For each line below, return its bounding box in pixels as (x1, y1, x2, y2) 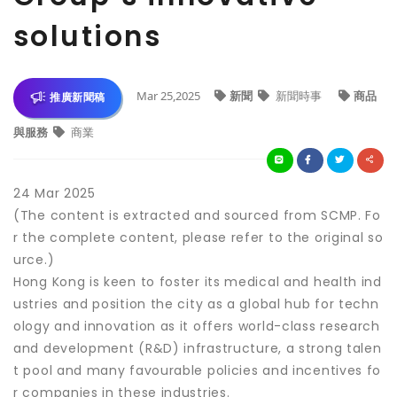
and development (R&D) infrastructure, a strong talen (13, 339, 382, 357)
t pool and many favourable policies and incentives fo (13, 362, 382, 379)
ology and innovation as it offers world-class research (13, 317, 380, 335)
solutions (13, 16, 162, 56)
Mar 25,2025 (136, 87, 200, 104)
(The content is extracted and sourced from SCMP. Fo (13, 206, 381, 224)
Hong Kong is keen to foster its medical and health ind (13, 273, 382, 291)
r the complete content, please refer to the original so (13, 229, 384, 246)
